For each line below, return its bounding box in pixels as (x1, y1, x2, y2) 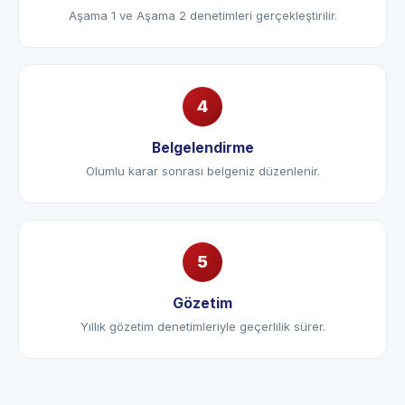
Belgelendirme (151, 164, 254, 181)
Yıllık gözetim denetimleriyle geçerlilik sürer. (80, 344, 325, 358)
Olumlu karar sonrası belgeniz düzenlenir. (85, 188, 320, 202)
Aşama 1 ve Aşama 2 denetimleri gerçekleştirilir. (68, 33, 337, 47)
